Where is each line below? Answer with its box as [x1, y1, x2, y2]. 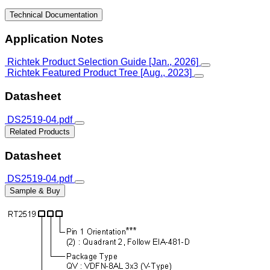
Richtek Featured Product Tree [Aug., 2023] [7, 67, 192, 78]
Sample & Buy [10, 186, 60, 196]
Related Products [10, 127, 70, 136]
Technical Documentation [10, 10, 98, 19]
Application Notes [5, 32, 104, 45]
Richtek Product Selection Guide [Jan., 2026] [7, 57, 198, 67]
